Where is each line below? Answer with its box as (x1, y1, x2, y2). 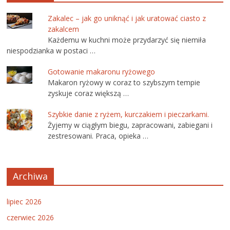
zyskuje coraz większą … (48, 88, 129, 99)
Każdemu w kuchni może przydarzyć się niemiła (48, 35, 206, 45)
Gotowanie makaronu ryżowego (48, 67, 156, 77)
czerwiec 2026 (7, 212, 54, 222)
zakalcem (48, 24, 80, 34)
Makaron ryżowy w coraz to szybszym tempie (48, 78, 201, 88)
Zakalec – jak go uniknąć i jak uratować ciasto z (48, 13, 206, 24)
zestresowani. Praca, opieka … (48, 131, 149, 141)
